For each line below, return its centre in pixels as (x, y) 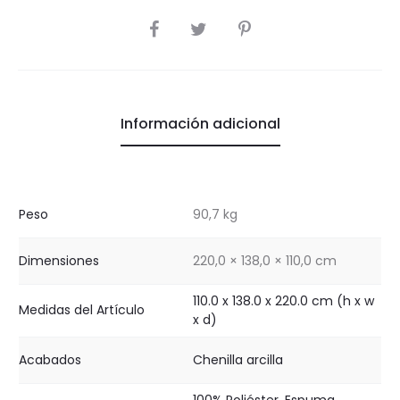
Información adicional (200, 123)
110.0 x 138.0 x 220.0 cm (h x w (283, 300)
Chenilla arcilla (238, 359)
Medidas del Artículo (82, 309)
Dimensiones (59, 260)
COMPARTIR (176, 25)
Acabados (50, 359)
